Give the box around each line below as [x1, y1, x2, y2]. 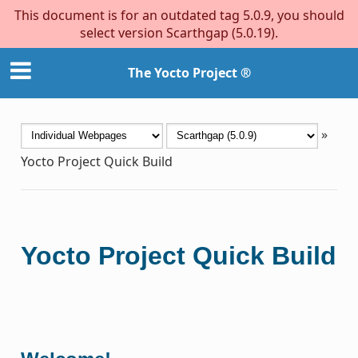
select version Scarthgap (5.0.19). [80, 24, 278, 42]
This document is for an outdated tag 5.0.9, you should [14, 6, 344, 24]
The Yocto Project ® [128, 64, 251, 82]
